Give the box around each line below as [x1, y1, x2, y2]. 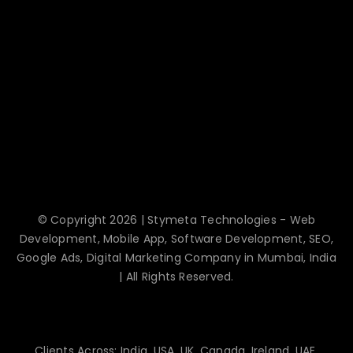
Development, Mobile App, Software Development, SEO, [19, 230, 334, 247]
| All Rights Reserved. [119, 268, 234, 284]
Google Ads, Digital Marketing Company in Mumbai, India [17, 249, 336, 266]
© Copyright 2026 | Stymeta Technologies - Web [37, 211, 316, 228]
